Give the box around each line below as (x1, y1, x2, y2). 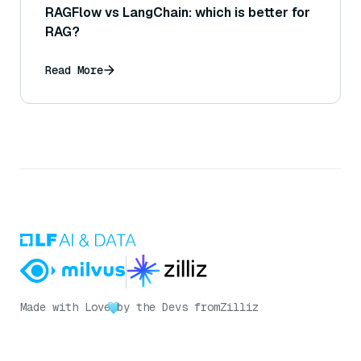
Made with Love (20, 300, 110, 315)
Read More (45, 63, 103, 78)
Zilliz (220, 300, 259, 315)
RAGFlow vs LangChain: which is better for (45, 4, 310, 22)
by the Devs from (117, 300, 220, 315)
